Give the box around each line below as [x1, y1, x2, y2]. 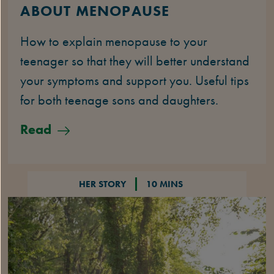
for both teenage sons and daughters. [20, 91, 219, 108]
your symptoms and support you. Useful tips [20, 72, 250, 89]
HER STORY [78, 177, 126, 190]
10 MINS [146, 177, 183, 190]
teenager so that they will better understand [20, 52, 250, 69]
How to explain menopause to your [20, 32, 208, 50]
